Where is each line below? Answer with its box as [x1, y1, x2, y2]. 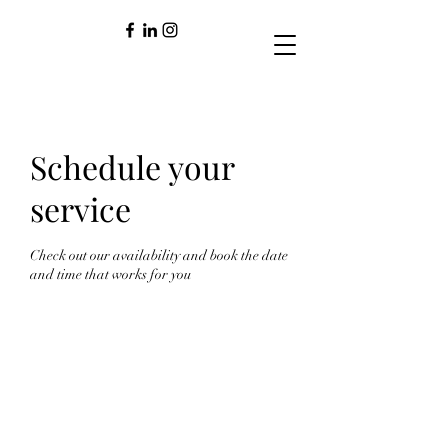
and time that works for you [30, 266, 191, 283]
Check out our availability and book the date [30, 247, 288, 264]
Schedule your [30, 145, 234, 188]
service [30, 187, 131, 230]
